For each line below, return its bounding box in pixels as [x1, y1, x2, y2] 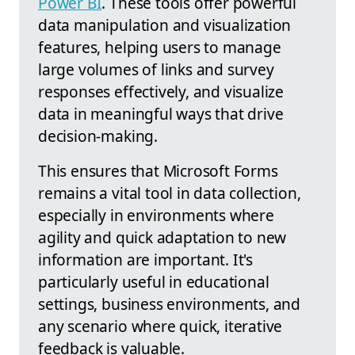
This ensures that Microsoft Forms [38, 160, 278, 182]
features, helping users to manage [38, 36, 281, 59]
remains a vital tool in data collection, [38, 182, 301, 204]
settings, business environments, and [38, 293, 301, 315]
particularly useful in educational [38, 271, 269, 293]
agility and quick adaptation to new [38, 227, 287, 249]
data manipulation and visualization [38, 14, 292, 36]
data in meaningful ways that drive [38, 103, 284, 125]
